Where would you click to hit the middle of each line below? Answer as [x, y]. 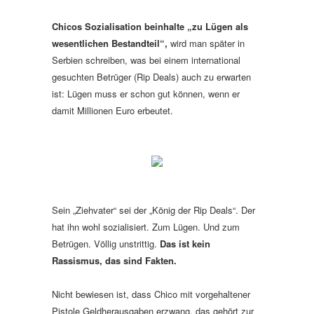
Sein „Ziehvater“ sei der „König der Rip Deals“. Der [153, 210]
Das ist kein [185, 244]
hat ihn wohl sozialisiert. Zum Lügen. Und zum [146, 227]
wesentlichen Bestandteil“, [110, 43]
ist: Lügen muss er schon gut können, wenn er [146, 94]
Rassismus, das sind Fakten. [114, 260]
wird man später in [206, 43]
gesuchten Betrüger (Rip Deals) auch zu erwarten [151, 77]
